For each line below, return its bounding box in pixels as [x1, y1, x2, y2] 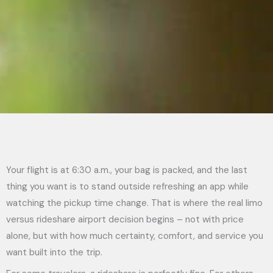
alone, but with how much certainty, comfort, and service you [6, 230, 263, 242]
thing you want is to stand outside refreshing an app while [6, 180, 249, 193]
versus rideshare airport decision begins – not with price [6, 213, 244, 225]
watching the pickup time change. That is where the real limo [6, 197, 263, 209]
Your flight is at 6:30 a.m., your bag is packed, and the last [6, 164, 247, 176]
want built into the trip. [6, 246, 102, 258]
